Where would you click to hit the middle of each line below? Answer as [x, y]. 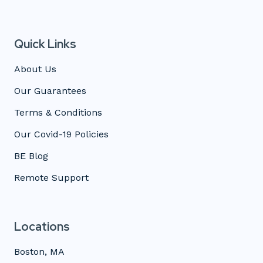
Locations [42, 226]
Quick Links [45, 44]
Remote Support [51, 177]
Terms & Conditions [58, 112]
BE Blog [31, 156]
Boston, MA [39, 251]
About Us [35, 69]
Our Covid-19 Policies [61, 134]
